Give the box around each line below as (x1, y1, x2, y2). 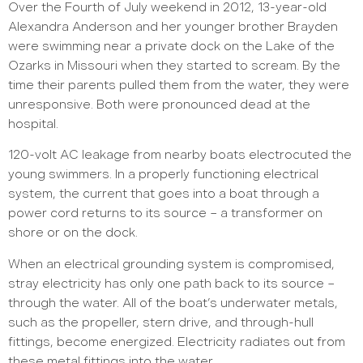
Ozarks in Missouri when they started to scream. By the (8, 58, 340, 75)
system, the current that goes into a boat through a (8, 186, 319, 203)
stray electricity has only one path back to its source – (8, 275, 335, 292)
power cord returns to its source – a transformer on (8, 206, 322, 222)
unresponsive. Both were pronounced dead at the (8, 97, 310, 113)
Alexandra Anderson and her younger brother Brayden (8, 19, 338, 36)
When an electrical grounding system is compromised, (8, 256, 335, 272)
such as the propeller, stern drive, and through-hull (8, 314, 314, 331)
